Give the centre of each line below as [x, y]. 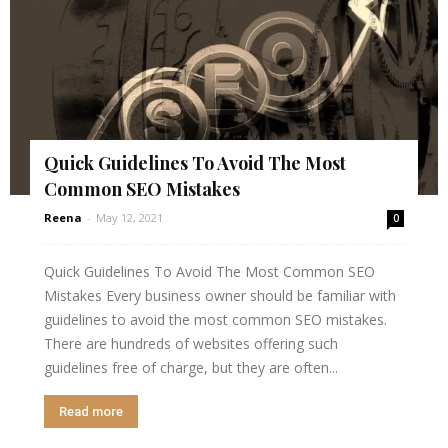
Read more [91, 411]
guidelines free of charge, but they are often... [191, 367]
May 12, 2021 [129, 217]
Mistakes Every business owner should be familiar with [220, 295]
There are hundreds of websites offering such [191, 343]
